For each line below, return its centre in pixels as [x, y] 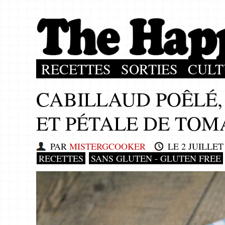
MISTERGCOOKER [107, 146]
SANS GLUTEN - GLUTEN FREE [156, 158]
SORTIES [149, 69]
